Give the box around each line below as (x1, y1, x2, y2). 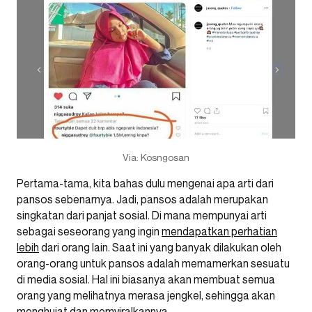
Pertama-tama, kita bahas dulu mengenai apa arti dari (17, 176, 274, 191)
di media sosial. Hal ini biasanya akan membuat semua (17, 272, 275, 287)
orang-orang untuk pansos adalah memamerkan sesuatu (17, 256, 290, 271)
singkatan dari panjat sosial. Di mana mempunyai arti (17, 208, 267, 223)
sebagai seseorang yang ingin (17, 224, 162, 239)
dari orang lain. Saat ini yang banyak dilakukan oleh (39, 240, 281, 255)
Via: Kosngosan (123, 151, 189, 164)
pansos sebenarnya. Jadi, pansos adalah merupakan (17, 192, 268, 207)
